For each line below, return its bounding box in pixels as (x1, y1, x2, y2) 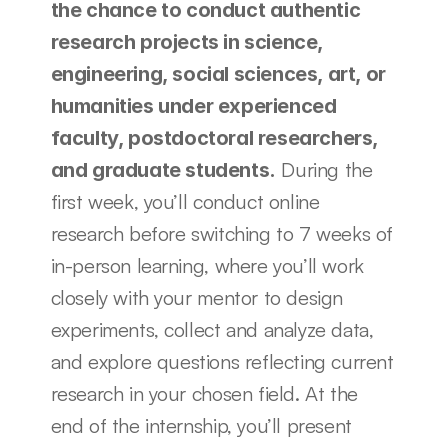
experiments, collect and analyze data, (50, 317, 374, 342)
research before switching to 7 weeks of (50, 221, 393, 246)
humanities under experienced (50, 94, 337, 118)
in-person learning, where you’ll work (50, 253, 364, 278)
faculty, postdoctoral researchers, (50, 126, 378, 150)
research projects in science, (50, 30, 323, 54)
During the (275, 157, 373, 182)
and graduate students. (50, 158, 276, 182)
